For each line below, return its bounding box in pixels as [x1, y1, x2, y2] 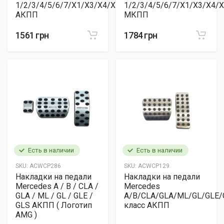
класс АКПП [124, 200, 169, 210]
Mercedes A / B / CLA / [15, 181, 98, 191]
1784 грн [124, 30, 157, 40]
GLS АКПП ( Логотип [15, 200, 92, 210]
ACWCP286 [28, 162, 61, 169]
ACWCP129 [136, 162, 169, 169]
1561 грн [15, 30, 49, 40]
